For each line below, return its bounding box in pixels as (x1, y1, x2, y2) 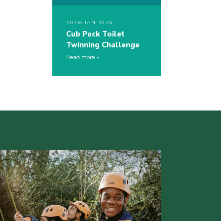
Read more (66, 53, 95, 62)
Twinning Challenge (66, 40, 140, 50)
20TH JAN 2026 (66, 19, 113, 27)
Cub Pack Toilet (66, 29, 125, 39)
